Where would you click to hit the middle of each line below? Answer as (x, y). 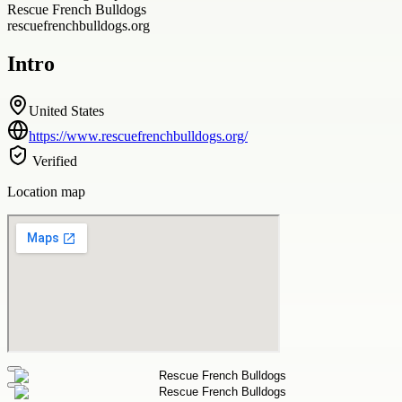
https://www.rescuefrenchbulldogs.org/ (138, 135)
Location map (46, 191)
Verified (53, 161)
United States (66, 110)
